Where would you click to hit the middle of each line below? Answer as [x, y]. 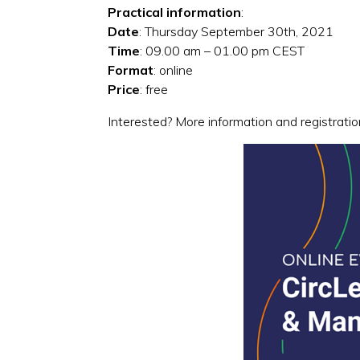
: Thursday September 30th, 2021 [237, 31]
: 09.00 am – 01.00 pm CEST [223, 50]
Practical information [175, 12]
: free [154, 89]
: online [174, 70]
